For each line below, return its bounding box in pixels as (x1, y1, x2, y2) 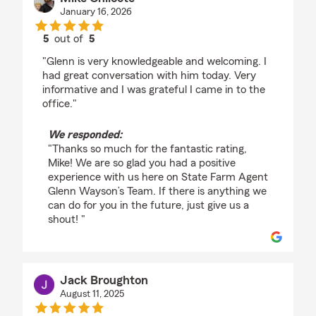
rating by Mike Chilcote (68, 46, 178, 57)
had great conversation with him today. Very (42, 70, 256, 81)
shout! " (48, 214, 85, 225)
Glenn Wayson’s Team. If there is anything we (48, 186, 267, 197)
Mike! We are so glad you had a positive (48, 157, 236, 169)
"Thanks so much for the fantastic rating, (48, 143, 247, 154)
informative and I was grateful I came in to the (42, 84, 265, 95)
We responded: (48, 129, 122, 140)
